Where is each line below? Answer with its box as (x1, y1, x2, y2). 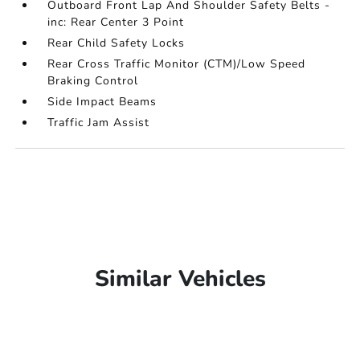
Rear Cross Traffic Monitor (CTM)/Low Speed (47, 56, 306, 72)
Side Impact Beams (47, 94, 157, 109)
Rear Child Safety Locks (47, 35, 186, 51)
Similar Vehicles (94, 264, 266, 294)
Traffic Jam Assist (47, 115, 150, 130)
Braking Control (47, 73, 139, 88)
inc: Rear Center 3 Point (47, 14, 185, 30)
